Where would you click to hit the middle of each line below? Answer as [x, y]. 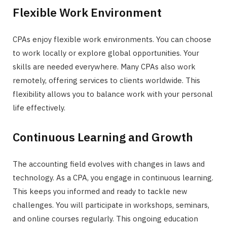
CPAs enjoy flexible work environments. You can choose [112, 39]
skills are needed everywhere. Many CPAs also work [104, 66]
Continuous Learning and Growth [103, 137]
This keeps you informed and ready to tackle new [100, 192]
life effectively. [39, 107]
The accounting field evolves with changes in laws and [109, 164]
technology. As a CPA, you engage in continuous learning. [113, 178]
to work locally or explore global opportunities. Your [106, 53]
